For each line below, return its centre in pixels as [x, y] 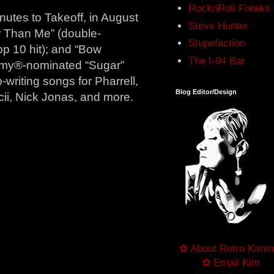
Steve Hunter [219, 26]
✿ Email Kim [231, 262]
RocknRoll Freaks [230, 9]
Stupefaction [217, 43]
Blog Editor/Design [206, 91]
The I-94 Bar [217, 61]
